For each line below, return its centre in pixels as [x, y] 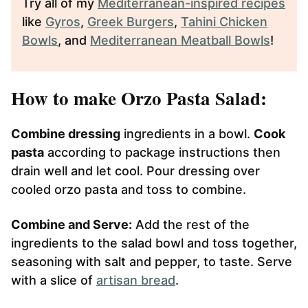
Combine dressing [66, 133]
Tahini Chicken [224, 21]
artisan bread [136, 280]
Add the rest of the [191, 224]
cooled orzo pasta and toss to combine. [129, 189]
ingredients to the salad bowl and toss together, [154, 243]
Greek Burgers [131, 21]
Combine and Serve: [71, 224]
